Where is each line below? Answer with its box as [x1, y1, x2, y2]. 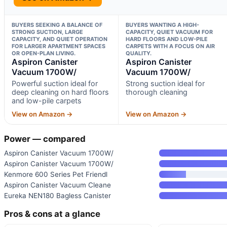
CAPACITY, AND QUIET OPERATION [12, 35, 107, 43]
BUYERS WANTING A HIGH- [125, 21, 199, 28]
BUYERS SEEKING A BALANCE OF [12, 21, 102, 28]
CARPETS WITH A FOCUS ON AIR [125, 42, 215, 50]
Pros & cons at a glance [4, 208, 100, 219]
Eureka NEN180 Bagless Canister [4, 191, 111, 200]
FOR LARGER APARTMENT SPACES [12, 42, 105, 50]
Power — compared [4, 133, 86, 144]
